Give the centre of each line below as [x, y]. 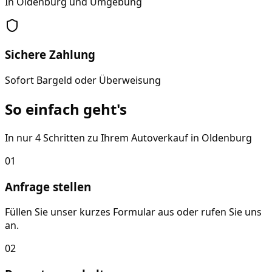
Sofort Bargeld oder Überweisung [83, 80]
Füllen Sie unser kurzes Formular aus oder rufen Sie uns [133, 212]
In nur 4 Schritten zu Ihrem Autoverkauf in [103, 138]
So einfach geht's [66, 109]
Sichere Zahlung [50, 55]
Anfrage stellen [48, 186]
